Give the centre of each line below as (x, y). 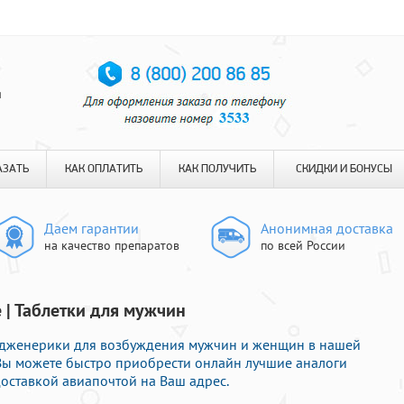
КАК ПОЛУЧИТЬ (217, 169)
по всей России (303, 245)
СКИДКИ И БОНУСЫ (344, 169)
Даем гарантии (92, 228)
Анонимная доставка (327, 228)
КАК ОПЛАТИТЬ (103, 169)
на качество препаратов (112, 245)
